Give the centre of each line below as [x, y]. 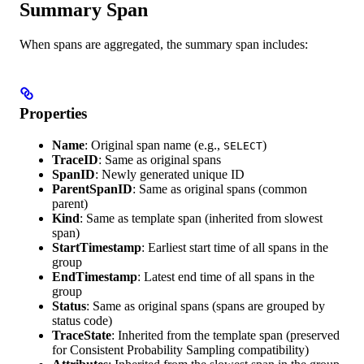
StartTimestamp [97, 248]
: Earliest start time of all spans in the [235, 248]
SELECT [243, 146]
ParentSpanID [92, 189]
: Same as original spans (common [220, 189]
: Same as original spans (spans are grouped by [206, 306]
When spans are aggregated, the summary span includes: [164, 45]
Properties [53, 114]
